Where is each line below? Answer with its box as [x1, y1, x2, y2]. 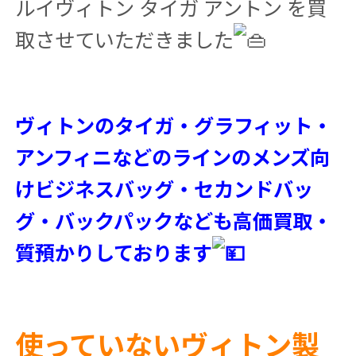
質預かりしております [14, 238, 212, 266]
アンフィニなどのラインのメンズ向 [14, 142, 330, 171]
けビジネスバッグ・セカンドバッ [14, 174, 313, 203]
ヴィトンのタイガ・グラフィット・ [14, 110, 332, 139]
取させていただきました [14, 25, 234, 53]
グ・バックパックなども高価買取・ [14, 206, 332, 234]
